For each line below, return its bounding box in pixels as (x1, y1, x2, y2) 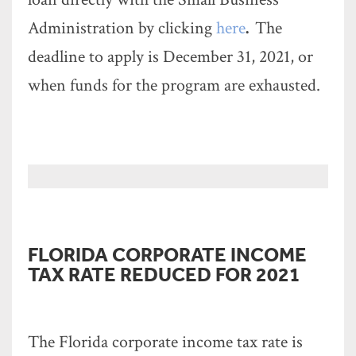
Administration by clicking (28, 17, 216, 40)
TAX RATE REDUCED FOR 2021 (28, 261, 300, 286)
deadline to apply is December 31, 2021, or (28, 45, 313, 68)
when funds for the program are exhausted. (28, 74, 320, 97)
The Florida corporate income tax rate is (28, 331, 303, 354)
